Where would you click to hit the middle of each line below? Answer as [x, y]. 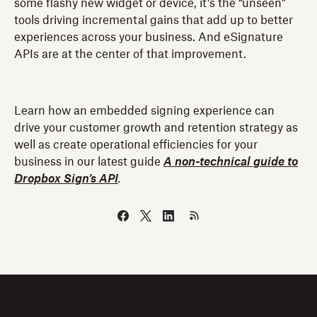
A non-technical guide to [231, 162]
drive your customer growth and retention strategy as [156, 128]
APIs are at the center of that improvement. [130, 54]
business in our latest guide [89, 162]
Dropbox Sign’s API [66, 179]
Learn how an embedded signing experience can [144, 111]
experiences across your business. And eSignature [149, 37]
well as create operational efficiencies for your [136, 145]
